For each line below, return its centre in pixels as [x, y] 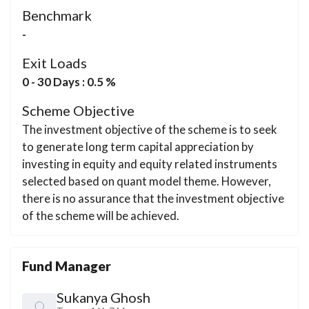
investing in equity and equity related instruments [150, 164]
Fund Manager [67, 266]
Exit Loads [54, 62]
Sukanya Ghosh [103, 298]
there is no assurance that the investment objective [153, 199]
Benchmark [57, 15]
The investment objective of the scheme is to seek [150, 130]
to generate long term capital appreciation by [138, 147]
